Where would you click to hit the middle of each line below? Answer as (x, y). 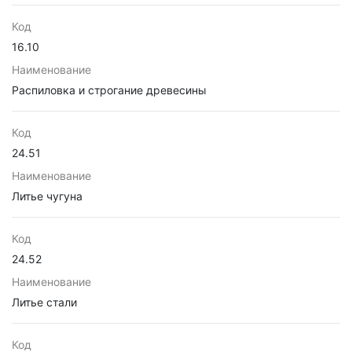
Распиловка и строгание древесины (109, 90)
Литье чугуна (47, 196)
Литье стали (44, 302)
